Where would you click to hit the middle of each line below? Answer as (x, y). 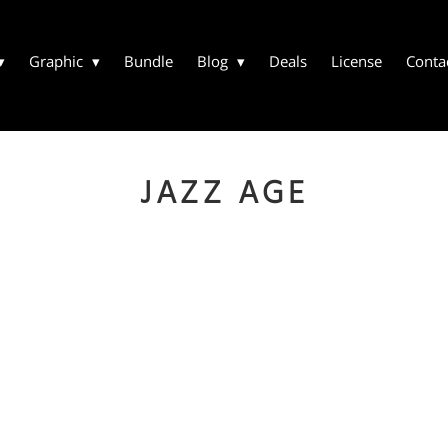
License (356, 61)
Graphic (56, 61)
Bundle (148, 61)
